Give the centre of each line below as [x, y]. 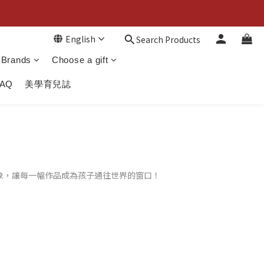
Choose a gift [80, 60]
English [80, 39]
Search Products [168, 39]
